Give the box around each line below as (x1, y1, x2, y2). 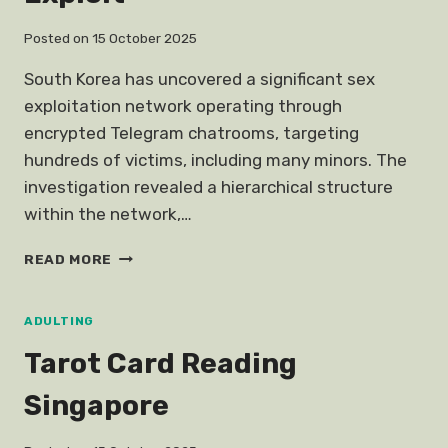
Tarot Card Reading (24, 347, 297, 381)
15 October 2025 (92, 30, 198, 47)
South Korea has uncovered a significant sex (24, 69, 375, 90)
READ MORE (24, 251, 113, 268)
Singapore (24, 389, 169, 423)
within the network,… (24, 204, 192, 225)
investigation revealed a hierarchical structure (24, 177, 393, 198)
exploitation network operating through (24, 96, 342, 117)
